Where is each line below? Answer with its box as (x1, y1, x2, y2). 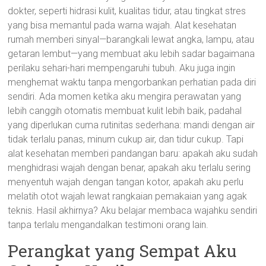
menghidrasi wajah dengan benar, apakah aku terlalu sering (8, 162, 251, 173)
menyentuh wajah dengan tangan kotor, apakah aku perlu (8, 176, 244, 188)
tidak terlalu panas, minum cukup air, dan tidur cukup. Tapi (8, 134, 244, 145)
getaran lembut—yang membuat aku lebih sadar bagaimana (8, 48, 255, 59)
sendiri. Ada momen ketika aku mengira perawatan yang (8, 91, 242, 102)
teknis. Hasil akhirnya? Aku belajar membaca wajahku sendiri (8, 205, 258, 216)
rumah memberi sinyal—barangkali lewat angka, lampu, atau (8, 34, 255, 45)
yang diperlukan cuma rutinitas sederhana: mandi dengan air (8, 119, 255, 131)
